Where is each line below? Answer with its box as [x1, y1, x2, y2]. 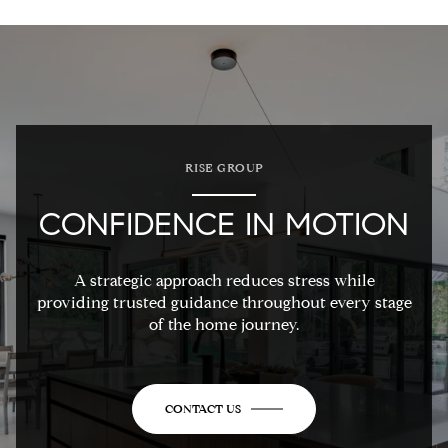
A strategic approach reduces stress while [73, 271, 375, 291]
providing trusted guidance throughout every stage [36, 293, 412, 313]
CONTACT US [165, 401, 241, 417]
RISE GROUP [184, 159, 264, 175]
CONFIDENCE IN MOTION [39, 203, 409, 244]
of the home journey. [149, 315, 299, 335]
